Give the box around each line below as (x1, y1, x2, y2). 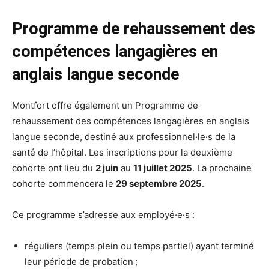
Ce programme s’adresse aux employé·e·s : (12, 208, 197, 220)
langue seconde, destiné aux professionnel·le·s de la (12, 130, 235, 142)
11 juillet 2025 (133, 162, 192, 174)
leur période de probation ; (25, 255, 140, 267)
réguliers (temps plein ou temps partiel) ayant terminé (25, 240, 254, 252)
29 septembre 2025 (116, 177, 202, 189)
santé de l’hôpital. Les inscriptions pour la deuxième (12, 146, 232, 158)
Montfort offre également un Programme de (12, 99, 198, 111)
